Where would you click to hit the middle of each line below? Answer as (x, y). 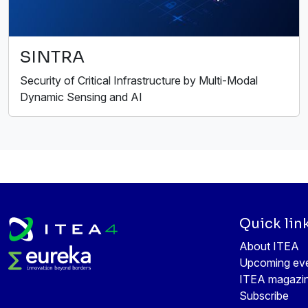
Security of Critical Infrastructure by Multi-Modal (139, 81)
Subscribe (264, 296)
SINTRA (52, 57)
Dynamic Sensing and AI (81, 97)
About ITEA (269, 246)
